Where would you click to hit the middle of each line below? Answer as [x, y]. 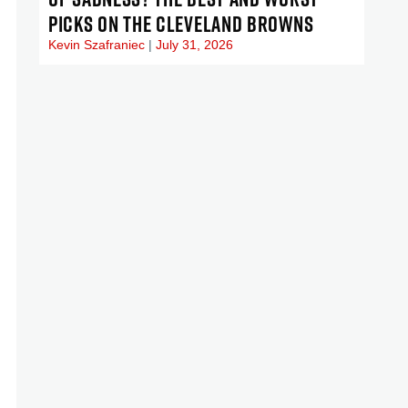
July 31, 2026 [193, 44]
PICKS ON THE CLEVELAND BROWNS [181, 23]
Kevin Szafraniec [98, 44]
